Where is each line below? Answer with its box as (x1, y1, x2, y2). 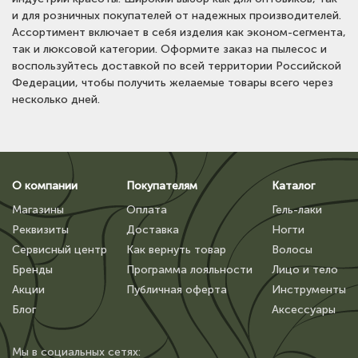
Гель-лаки (272, 202, 322, 217)
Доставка (126, 222, 179, 237)
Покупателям (126, 178, 197, 193)
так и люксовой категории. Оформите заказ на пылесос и (12, 42, 327, 56)
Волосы (272, 242, 312, 257)
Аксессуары (272, 302, 336, 316)
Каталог (272, 178, 315, 193)
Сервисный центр (12, 242, 107, 257)
